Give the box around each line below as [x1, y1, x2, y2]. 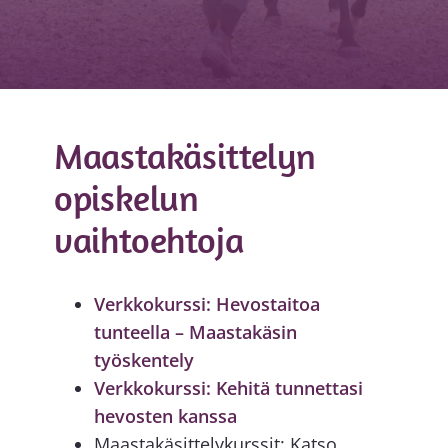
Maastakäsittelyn [53, 133, 316, 179]
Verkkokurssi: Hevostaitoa [93, 291, 320, 316]
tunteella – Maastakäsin [93, 319, 297, 344]
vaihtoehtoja [53, 217, 244, 263]
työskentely [93, 347, 194, 372]
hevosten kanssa [93, 403, 237, 428]
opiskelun [53, 175, 200, 221]
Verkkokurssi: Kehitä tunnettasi [93, 375, 363, 400]
